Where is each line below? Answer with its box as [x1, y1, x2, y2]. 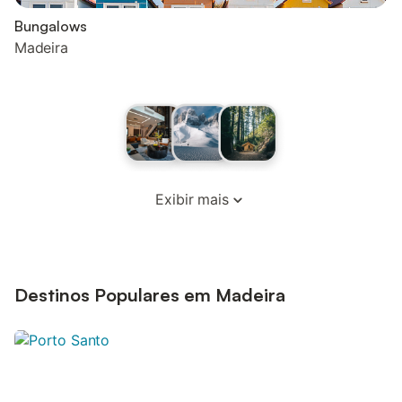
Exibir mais [155, 189, 229, 208]
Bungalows [14, 16, 87, 35]
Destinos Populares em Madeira [14, 283, 285, 306]
